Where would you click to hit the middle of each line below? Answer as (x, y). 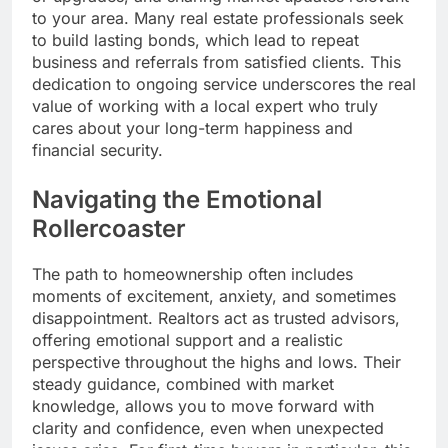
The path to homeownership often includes (192, 274)
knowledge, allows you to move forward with (203, 406)
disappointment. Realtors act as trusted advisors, (216, 318)
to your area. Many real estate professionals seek (218, 18)
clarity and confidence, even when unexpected (208, 428)
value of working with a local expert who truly (205, 106)
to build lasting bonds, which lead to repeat (195, 40)
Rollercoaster (109, 229)
